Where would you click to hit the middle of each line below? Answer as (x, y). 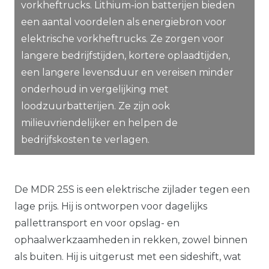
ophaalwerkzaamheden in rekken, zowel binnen (131, 240)
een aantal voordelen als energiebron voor (124, 22)
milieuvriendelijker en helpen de (99, 122)
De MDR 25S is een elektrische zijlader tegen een (132, 189)
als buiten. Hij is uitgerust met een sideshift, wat (128, 256)
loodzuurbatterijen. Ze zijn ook (95, 106)
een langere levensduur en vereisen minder (127, 72)
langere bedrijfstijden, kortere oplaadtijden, (125, 55)
